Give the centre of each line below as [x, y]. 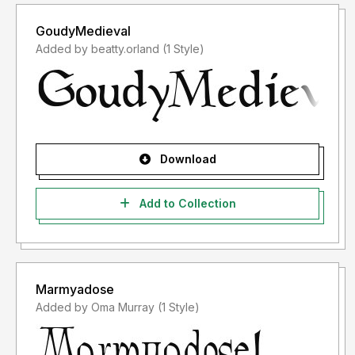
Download [186, 159]
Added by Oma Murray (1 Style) [179, 307]
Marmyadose [75, 290]
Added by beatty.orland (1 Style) [183, 49]
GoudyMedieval [83, 31]
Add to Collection [186, 204]
